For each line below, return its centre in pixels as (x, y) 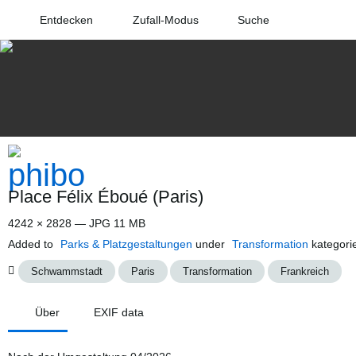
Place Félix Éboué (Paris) (106, 197)
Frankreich (305, 271)
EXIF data (119, 312)
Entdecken (66, 20)
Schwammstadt (66, 271)
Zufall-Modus (165, 20)
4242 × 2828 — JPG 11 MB (77, 223)
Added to (32, 244)
